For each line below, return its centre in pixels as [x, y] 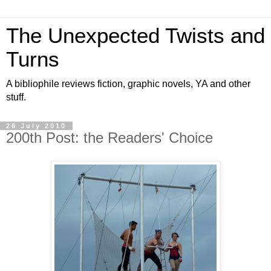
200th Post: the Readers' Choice [109, 138]
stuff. [16, 97]
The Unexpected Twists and [135, 36]
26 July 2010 [36, 126]
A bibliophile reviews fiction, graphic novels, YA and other [128, 84]
